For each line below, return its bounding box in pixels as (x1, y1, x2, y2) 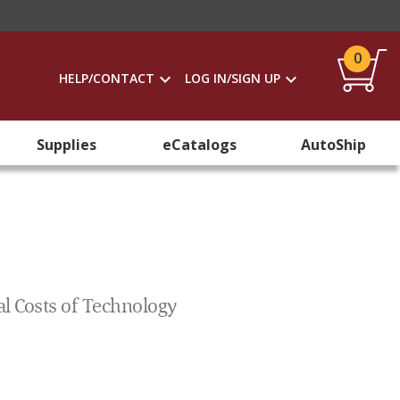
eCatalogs (162, 135, 237, 154)
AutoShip (300, 135, 366, 154)
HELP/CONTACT (59, 70, 154, 87)
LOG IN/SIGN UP (185, 70, 280, 87)
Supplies (37, 135, 97, 154)
